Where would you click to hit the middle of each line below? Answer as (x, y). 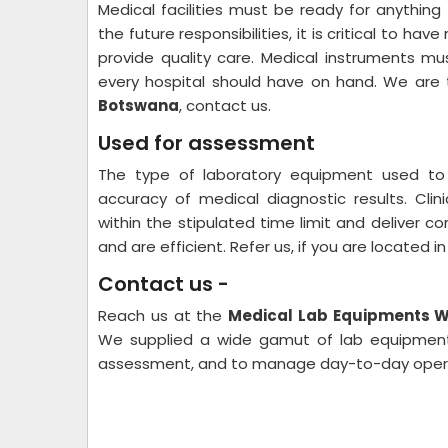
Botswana (138, 106)
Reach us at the (163, 316)
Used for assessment (206, 143)
